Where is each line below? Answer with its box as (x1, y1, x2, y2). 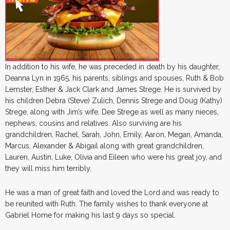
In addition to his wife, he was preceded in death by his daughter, (5, 62, 220, 71)
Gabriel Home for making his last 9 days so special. (5, 210, 176, 219)
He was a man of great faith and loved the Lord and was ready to (5, 188, 219, 197)
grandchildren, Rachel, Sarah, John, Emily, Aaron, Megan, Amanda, (5, 130, 223, 139)
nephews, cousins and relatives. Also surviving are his (5, 119, 182, 127)
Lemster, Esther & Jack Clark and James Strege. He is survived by (5, 85, 221, 93)
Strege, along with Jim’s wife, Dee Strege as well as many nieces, (5, 107, 219, 116)
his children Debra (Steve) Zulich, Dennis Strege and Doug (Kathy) (5, 96, 222, 105)
